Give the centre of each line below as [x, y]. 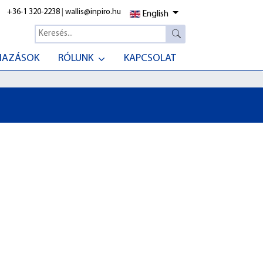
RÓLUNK [76, 59]
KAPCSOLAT [150, 59]
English [156, 14]
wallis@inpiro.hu [93, 12]
